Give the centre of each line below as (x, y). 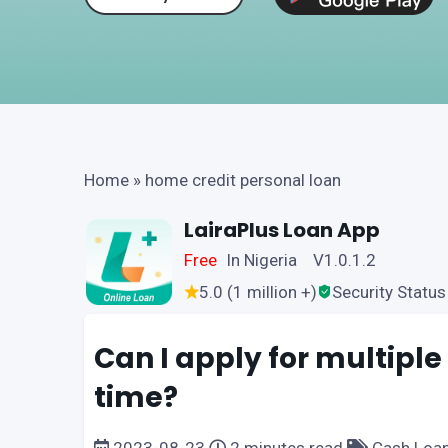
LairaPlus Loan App (282, 230)
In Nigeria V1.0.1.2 (300, 260)
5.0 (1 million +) (258, 292)
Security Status (389, 292)
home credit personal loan (243, 180)
